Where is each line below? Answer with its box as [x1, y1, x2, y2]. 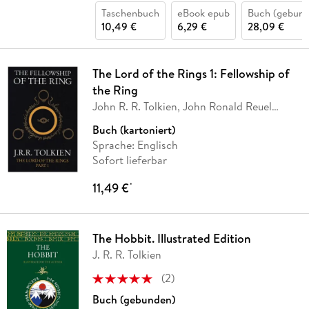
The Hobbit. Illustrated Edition [92, 230, 251, 248]
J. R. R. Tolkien [92, 247, 161, 263]
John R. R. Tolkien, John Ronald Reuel [92, 99, 272, 114]
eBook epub [177, 6, 230, 21]
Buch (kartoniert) [92, 122, 175, 138]
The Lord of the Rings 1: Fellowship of [92, 65, 290, 83]
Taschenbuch [101, 6, 159, 21]
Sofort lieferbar [92, 152, 167, 168]
